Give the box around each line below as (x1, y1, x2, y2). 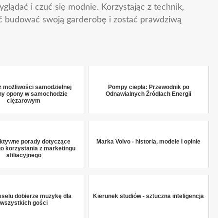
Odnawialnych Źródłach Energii (106, 91, 192, 97)
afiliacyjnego (6, 152, 41, 159)
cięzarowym (7, 97, 41, 104)
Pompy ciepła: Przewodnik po (108, 84, 189, 91)
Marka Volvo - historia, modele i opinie (96, 138, 201, 145)
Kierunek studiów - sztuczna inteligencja (93, 193, 204, 200)
